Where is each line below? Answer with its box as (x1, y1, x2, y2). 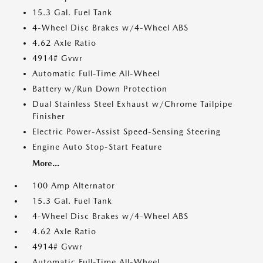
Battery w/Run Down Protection (32, 84, 167, 93)
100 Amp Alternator (32, 181, 115, 190)
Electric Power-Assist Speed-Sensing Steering (32, 127, 221, 136)
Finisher (32, 112, 65, 121)
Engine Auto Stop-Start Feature (32, 142, 162, 151)
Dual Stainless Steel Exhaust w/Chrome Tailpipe (32, 99, 232, 109)
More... (32, 159, 59, 168)
